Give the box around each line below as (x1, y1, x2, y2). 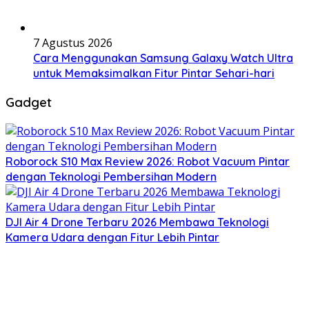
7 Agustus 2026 (33, 35, 112, 51)
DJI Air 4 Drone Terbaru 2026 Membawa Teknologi (6, 215, 269, 229)
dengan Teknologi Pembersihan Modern (6, 169, 217, 183)
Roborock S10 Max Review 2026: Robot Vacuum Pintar (6, 154, 290, 168)
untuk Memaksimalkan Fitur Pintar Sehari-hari (33, 66, 275, 81)
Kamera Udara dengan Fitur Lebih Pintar (6, 230, 219, 244)
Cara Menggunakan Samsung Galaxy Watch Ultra (33, 51, 293, 66)
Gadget (6, 94, 52, 111)
